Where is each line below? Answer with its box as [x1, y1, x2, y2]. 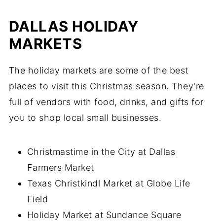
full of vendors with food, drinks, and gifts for [8, 97, 204, 107]
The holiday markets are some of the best [8, 65, 188, 75]
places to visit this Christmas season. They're [8, 81, 204, 91]
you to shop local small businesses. [8, 112, 162, 123]
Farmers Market [27, 162, 94, 173]
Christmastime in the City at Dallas [27, 147, 176, 157]
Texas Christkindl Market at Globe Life [27, 178, 190, 188]
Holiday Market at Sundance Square [27, 210, 182, 220]
